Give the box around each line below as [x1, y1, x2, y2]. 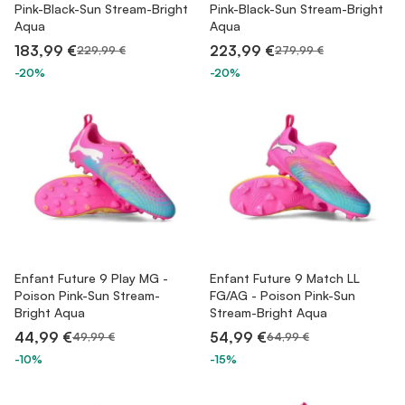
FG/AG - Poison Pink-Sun [210, 287, 355, 303]
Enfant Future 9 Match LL [210, 270, 360, 286]
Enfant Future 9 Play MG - [14, 270, 168, 286]
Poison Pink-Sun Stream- [14, 287, 160, 303]
